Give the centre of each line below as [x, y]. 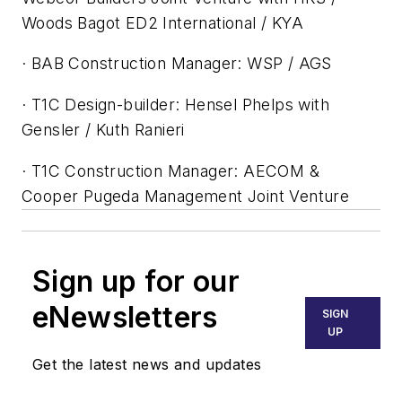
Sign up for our [136, 281]
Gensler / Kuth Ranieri [103, 130]
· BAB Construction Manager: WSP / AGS [177, 64]
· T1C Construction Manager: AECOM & [170, 170]
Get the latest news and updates [147, 364]
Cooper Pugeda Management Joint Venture [186, 196]
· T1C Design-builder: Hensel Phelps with [175, 105]
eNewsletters [125, 317]
